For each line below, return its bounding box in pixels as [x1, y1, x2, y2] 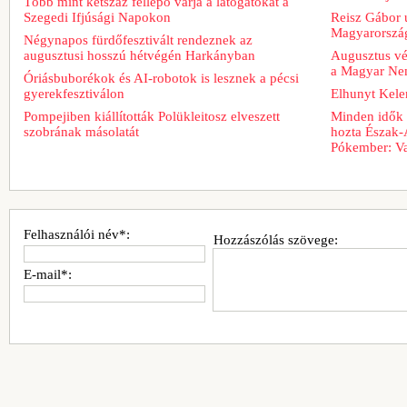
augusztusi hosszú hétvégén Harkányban [24, 47, 255, 63]
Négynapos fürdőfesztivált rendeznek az [24, 32, 253, 47]
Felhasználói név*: [24, 226, 130, 242]
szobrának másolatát [24, 124, 139, 139]
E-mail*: [24, 266, 72, 282]
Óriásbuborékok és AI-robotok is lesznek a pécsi [24, 70, 299, 85]
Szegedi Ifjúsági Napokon [24, 9, 171, 25]
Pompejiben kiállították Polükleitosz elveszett [24, 108, 280, 124]
